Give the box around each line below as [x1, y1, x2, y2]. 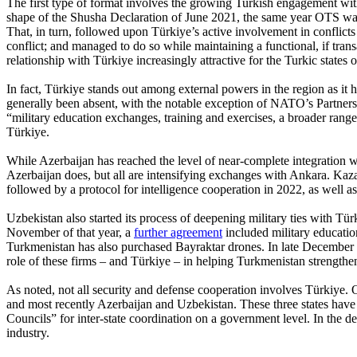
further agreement [134, 225, 222, 239]
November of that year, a [6, 225, 134, 239]
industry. [6, 325, 49, 339]
